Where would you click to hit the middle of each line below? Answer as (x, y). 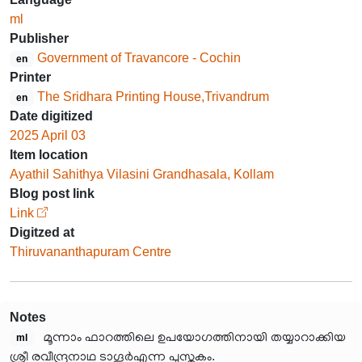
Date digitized (51, 116)
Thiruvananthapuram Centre (90, 252)
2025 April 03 (48, 135)
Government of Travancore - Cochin (139, 58)
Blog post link (52, 194)
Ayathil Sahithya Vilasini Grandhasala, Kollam (142, 174)
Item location (49, 155)
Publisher (39, 38)
